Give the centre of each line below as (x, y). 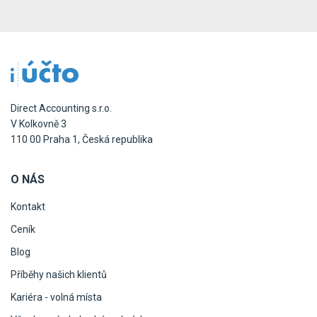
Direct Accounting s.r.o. (61, 108)
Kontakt (28, 206)
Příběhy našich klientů (59, 274)
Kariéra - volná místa (56, 297)
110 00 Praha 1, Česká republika (82, 139)
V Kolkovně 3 (39, 123)
